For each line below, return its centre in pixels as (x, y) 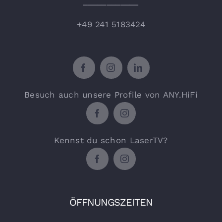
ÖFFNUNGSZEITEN (111, 202)
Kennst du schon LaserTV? (111, 140)
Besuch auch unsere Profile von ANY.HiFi (111, 94)
